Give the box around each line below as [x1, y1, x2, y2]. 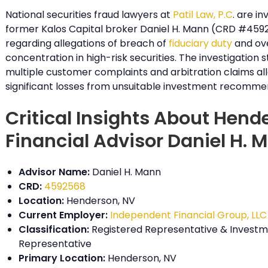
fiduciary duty [168, 36, 232, 50]
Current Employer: [18, 208, 108, 223]
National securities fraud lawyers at [5, 7, 173, 22]
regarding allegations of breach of [5, 36, 169, 50]
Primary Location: [18, 251, 105, 266]
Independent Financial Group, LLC [109, 208, 267, 223]
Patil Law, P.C [172, 7, 233, 22]
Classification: [18, 223, 89, 237]
